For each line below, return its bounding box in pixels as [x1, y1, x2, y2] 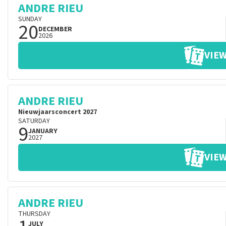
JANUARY [28, 126, 58, 136]
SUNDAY [18, 14, 42, 24]
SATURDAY [18, 116, 50, 126]
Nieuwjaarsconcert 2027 [18, 107, 97, 117]
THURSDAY [18, 209, 50, 219]
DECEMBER [38, 24, 72, 34]
